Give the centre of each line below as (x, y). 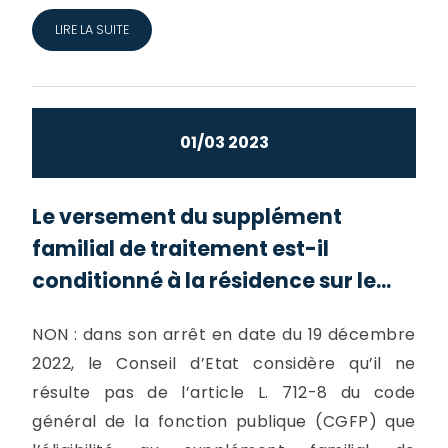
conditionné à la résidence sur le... (212, 280)
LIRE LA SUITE (91, 29)
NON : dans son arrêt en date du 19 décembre (224, 334)
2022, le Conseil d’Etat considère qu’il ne (224, 363)
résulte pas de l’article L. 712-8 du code (224, 392)
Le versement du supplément (187, 216)
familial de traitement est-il (181, 248)
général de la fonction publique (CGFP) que (224, 421)
